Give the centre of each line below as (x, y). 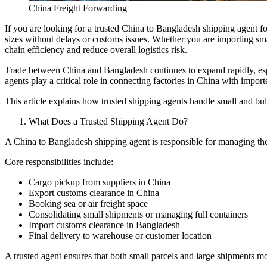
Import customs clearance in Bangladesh (104, 225)
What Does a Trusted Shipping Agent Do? (108, 121)
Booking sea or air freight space (88, 203)
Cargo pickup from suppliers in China (100, 182)
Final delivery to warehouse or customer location (120, 235)
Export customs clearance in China (94, 193)
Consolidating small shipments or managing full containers (138, 214)
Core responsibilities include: (59, 162)
